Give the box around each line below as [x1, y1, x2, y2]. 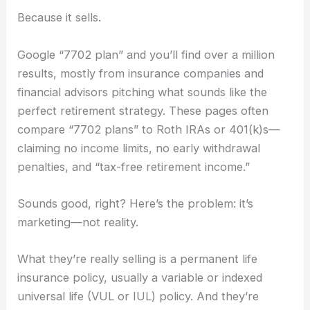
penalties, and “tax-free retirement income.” [17, 159, 250, 174]
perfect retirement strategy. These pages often [17, 103, 269, 118]
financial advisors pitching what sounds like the [17, 84, 268, 99]
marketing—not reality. [17, 215, 139, 229]
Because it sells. [17, 10, 102, 25]
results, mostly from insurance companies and [17, 66, 264, 80]
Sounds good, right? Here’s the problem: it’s [17, 196, 254, 210]
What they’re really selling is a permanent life [17, 252, 258, 266]
